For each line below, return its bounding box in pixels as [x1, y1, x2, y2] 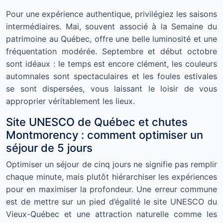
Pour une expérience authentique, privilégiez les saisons [6, 9, 217, 19]
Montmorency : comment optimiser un [6, 128, 203, 142]
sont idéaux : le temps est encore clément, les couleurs [6, 59, 217, 69]
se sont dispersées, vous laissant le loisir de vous [6, 84, 217, 94]
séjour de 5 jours [6, 141, 93, 155]
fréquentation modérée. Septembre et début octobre [6, 46, 217, 57]
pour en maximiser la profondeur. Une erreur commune [6, 184, 217, 195]
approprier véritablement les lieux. [6, 96, 135, 107]
